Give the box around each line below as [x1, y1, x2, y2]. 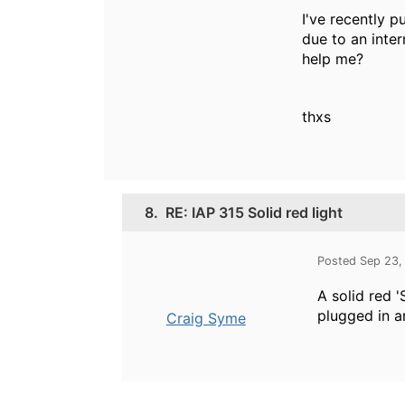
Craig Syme [165, 308, 246, 327]
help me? [302, 49, 363, 68]
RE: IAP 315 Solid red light [165, 202, 343, 221]
